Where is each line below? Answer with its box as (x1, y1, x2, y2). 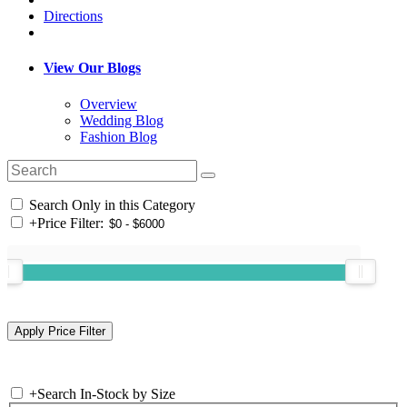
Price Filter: (37, 214, 104, 231)
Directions (44, 8, 103, 25)
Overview (80, 95, 137, 112)
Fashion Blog (80, 128, 157, 144)
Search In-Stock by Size (37, 385, 175, 402)
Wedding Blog (80, 112, 164, 128)
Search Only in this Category (25, 196, 195, 213)
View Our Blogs (44, 60, 141, 76)
